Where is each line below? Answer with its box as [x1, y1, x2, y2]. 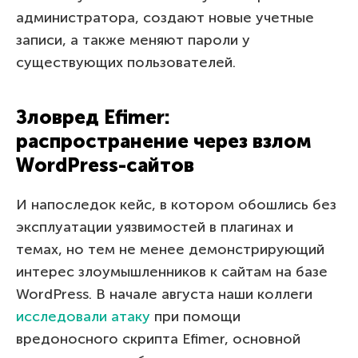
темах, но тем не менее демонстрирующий [16, 240, 324, 258]
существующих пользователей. [16, 53, 236, 71]
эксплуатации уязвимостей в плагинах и [16, 217, 293, 236]
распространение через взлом [16, 129, 312, 153]
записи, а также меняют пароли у [16, 30, 250, 49]
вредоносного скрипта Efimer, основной [16, 329, 300, 348]
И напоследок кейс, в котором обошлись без [16, 195, 336, 213]
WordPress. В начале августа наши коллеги [16, 284, 312, 303]
